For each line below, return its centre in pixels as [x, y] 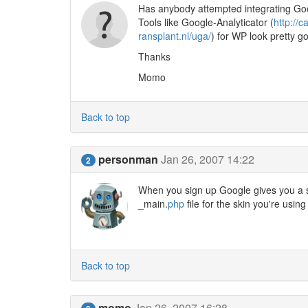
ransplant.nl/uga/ [174, 36]
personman [128, 159]
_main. [153, 203]
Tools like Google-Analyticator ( [206, 22]
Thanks [154, 56]
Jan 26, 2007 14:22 [208, 159]
